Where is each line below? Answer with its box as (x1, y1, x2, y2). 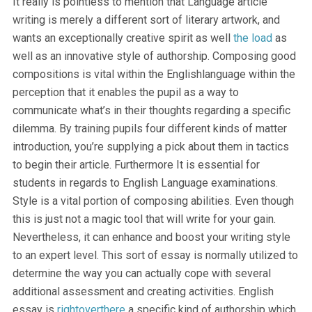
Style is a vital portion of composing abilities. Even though (12, 194, 294, 208)
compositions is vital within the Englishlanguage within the (12, 67, 295, 81)
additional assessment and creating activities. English (12, 284, 274, 298)
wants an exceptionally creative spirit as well (12, 31, 233, 45)
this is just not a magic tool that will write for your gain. (12, 212, 276, 226)
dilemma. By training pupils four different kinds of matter (12, 121, 287, 135)
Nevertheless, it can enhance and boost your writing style (12, 230, 290, 244)
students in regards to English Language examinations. (12, 175, 278, 189)
